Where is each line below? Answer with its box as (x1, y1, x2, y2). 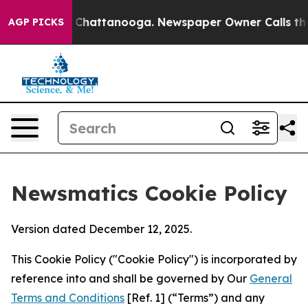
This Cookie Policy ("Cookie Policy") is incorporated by (11, 252, 297, 266)
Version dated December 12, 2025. (11, 222, 192, 236)
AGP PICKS (8, 16, 64, 28)
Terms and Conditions (11, 291, 124, 305)
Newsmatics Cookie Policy (11, 180, 287, 206)
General (250, 272, 292, 285)
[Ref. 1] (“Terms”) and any (124, 291, 265, 305)
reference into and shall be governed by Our (11, 272, 250, 285)
